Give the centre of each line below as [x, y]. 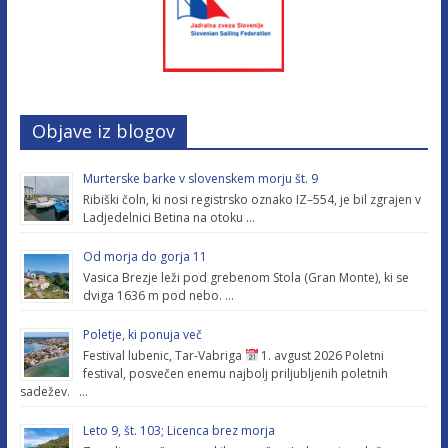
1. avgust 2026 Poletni [321, 355]
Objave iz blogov [103, 130]
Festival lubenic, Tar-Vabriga [163, 355]
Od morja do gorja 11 [144, 256]
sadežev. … [53, 391]
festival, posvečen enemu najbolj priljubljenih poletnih [235, 373]
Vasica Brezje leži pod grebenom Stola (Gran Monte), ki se [245, 277]
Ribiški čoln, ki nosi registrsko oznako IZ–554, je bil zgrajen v [251, 199]
